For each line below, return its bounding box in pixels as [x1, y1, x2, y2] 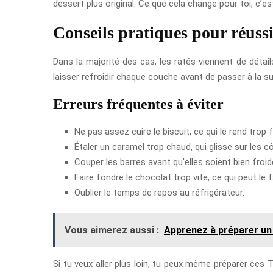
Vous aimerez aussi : [65, 224, 159, 236]
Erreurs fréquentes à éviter [53, 96, 224, 112]
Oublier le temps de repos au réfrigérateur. [74, 186, 244, 198]
